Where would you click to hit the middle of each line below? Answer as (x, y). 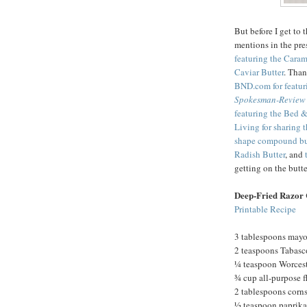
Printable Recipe (265, 209)
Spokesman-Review (270, 100)
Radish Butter (260, 155)
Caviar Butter (259, 72)
